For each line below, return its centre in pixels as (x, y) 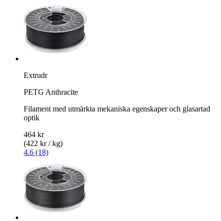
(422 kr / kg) (43, 143)
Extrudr (36, 75)
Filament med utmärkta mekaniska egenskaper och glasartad (117, 109)
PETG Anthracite (51, 92)
